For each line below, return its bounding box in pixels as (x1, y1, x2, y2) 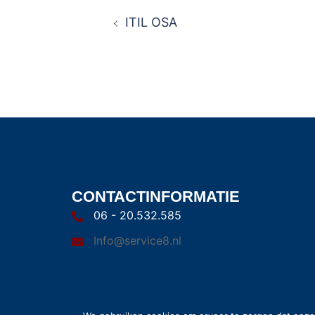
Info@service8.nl (94, 233, 181, 247)
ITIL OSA (125, 15, 177, 30)
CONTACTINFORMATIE (72, 188, 240, 205)
